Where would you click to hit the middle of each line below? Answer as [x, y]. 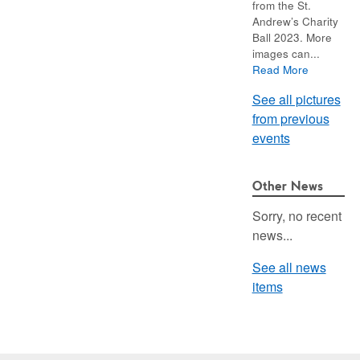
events [271, 138]
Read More [280, 70]
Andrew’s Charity [295, 21]
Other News [287, 186]
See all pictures [296, 100]
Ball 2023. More [292, 37]
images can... [286, 53]
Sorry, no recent [297, 216]
